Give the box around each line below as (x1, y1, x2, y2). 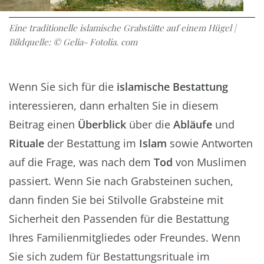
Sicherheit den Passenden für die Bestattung (9, 211, 229, 226)
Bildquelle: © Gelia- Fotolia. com (9, 35, 137, 48)
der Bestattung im (44, 136, 139, 150)
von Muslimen (173, 154, 246, 169)
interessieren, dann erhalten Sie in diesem (9, 98, 219, 113)
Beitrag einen (9, 117, 78, 131)
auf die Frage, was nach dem (9, 154, 154, 169)
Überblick (78, 117, 126, 131)
